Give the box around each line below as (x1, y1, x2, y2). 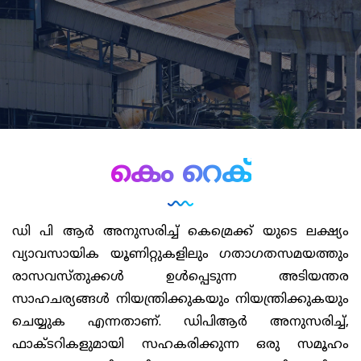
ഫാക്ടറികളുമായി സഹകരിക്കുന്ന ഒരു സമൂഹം (12, 337, 349, 353)
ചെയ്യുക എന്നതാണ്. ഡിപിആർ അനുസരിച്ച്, (12, 314, 349, 330)
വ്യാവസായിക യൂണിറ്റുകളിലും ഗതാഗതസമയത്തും (12, 247, 349, 263)
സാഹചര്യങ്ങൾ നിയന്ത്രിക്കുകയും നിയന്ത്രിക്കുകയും (12, 292, 349, 308)
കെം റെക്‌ (110, 157, 251, 193)
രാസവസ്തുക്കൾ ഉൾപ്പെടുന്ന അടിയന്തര (12, 269, 349, 285)
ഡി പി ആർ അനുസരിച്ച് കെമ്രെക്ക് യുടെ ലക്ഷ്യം (12, 224, 349, 240)
